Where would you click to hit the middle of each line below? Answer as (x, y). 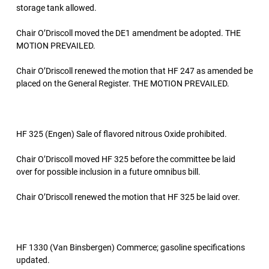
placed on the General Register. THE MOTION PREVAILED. (123, 83)
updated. (33, 260)
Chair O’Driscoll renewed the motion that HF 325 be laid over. (128, 197)
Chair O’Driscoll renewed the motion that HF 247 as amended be (134, 71)
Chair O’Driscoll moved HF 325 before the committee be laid (126, 159)
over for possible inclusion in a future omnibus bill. (108, 172)
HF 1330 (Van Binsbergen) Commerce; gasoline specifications (131, 247)
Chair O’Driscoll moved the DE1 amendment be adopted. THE (128, 33)
